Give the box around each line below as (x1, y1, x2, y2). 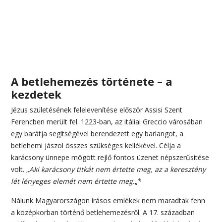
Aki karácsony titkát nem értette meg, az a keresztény (29, 165, 206, 174)
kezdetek (11, 87, 62, 102)
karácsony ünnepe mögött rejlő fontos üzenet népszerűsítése (11, 153, 210, 163)
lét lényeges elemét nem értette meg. (11, 176, 135, 186)
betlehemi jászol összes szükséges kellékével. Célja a (11, 141, 181, 151)
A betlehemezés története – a (11, 74, 173, 89)
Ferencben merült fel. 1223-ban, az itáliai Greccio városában (11, 117, 203, 127)
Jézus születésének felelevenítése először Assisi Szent (11, 105, 183, 115)
